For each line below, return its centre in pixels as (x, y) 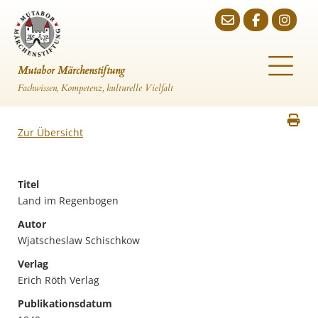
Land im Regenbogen (68, 201)
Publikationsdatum (65, 303)
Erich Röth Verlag (59, 280)
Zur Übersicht (50, 132)
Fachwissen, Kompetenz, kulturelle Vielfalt (95, 88)
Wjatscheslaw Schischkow (79, 240)
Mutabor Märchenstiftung (71, 70)
